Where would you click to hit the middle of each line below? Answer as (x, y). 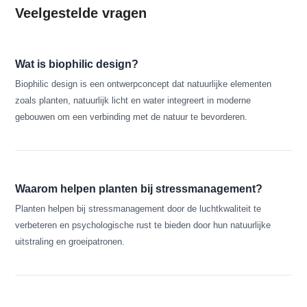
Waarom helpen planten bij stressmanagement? (139, 189)
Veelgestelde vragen (81, 13)
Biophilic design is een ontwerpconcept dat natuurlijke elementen (144, 84)
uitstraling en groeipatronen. (70, 242)
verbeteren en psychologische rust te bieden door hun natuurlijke (143, 225)
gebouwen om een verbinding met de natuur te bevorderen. (132, 117)
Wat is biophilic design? (77, 64)
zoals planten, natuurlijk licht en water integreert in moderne (133, 100)
